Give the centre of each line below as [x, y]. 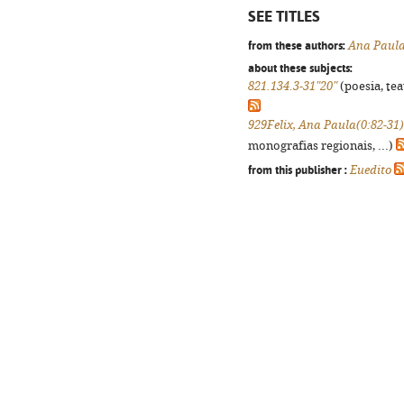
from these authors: [297, 45]
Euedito [371, 170]
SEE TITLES [284, 16]
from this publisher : [298, 170]
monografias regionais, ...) [322, 146]
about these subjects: [300, 68]
